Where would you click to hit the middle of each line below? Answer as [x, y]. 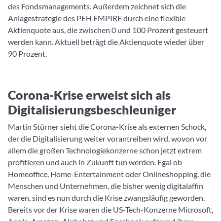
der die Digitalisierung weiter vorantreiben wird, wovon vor [108, 138]
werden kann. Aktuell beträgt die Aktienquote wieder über [106, 42]
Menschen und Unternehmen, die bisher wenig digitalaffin [106, 186]
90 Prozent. [27, 54]
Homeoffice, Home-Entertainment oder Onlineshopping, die [109, 174]
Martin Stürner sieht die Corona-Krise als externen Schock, [107, 127]
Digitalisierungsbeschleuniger [92, 110]
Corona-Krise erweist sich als [89, 95]
